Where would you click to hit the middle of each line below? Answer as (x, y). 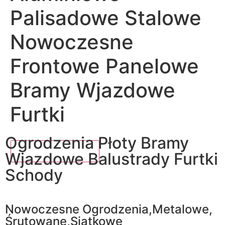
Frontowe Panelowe (104, 66)
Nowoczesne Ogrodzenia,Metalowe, (109, 209)
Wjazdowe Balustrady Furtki (111, 159)
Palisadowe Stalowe (106, 18)
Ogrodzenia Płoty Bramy (97, 143)
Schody (34, 175)
